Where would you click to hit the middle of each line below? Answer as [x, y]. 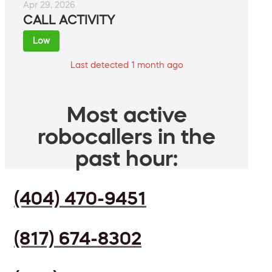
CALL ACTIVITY [69, 20]
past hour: [127, 158]
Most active [127, 114]
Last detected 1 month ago [127, 65]
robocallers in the [127, 136]
